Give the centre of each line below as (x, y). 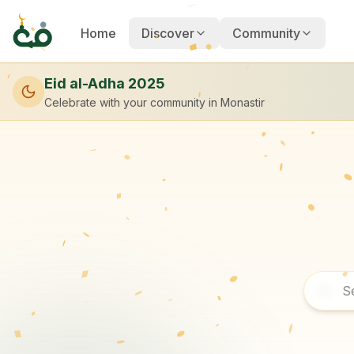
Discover (168, 33)
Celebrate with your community (125, 102)
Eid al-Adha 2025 (105, 83)
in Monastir (237, 102)
